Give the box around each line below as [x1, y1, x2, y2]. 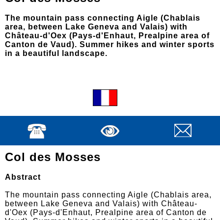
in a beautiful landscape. [5, 49, 108, 57]
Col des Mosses [5, 150, 101, 164]
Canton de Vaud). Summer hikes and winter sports [5, 40, 215, 49]
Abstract [5, 173, 41, 181]
